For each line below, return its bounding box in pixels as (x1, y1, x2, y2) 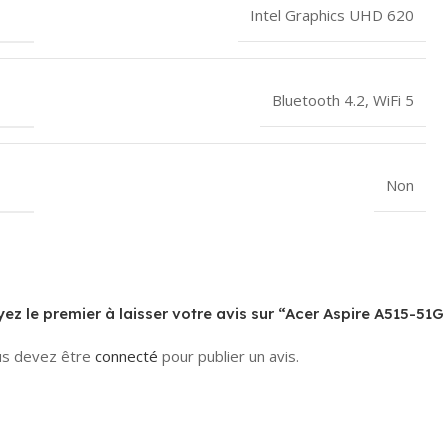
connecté (95, 345, 158, 366)
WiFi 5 (373, 89, 414, 110)
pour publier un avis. (158, 345, 299, 366)
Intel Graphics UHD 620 (250, 4, 414, 25)
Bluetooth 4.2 (272, 89, 365, 110)
